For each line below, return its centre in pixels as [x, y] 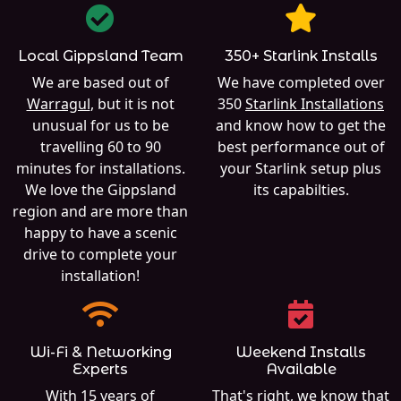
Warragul [58, 103]
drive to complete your [100, 254]
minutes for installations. [100, 168]
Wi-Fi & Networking [100, 352]
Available [301, 369]
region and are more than [100, 211]
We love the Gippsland [100, 189]
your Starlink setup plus [301, 168]
